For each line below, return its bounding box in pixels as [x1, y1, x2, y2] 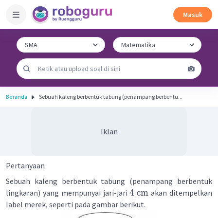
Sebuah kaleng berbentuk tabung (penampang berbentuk [6, 176, 212, 186]
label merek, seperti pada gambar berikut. [6, 200, 145, 209]
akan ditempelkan [148, 188, 213, 198]
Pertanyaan [6, 161, 45, 170]
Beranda [6, 93, 27, 100]
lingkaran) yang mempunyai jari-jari [6, 188, 130, 198]
